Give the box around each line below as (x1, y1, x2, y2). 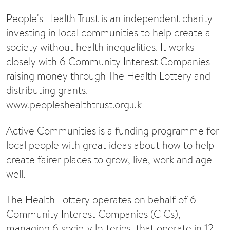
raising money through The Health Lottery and (6, 69, 210, 83)
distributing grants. (6, 83, 88, 98)
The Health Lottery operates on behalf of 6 (6, 193, 196, 206)
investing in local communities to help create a (6, 26, 210, 40)
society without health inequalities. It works (6, 40, 194, 54)
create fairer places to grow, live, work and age (6, 152, 212, 166)
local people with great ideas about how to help (6, 138, 214, 152)
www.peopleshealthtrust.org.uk (6, 98, 142, 112)
